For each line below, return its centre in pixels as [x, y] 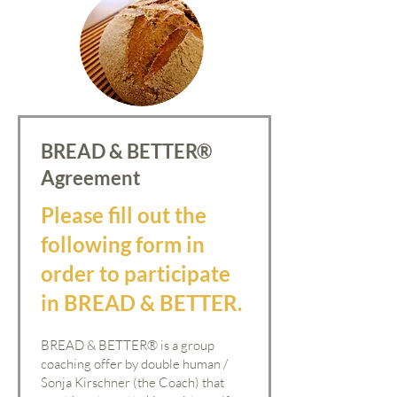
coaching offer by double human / [134, 364]
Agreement [91, 178]
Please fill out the [124, 215]
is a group [186, 345]
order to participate [136, 273]
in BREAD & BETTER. [141, 303]
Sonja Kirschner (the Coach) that [132, 382]
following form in [123, 244]
